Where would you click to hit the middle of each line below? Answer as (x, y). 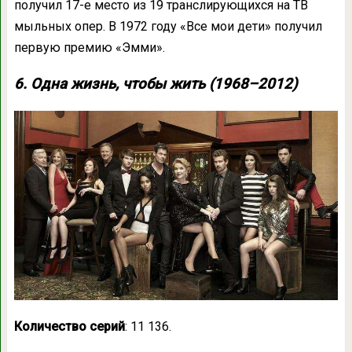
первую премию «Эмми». (89, 48)
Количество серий (69, 326)
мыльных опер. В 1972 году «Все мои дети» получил (168, 27)
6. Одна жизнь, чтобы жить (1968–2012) (156, 84)
